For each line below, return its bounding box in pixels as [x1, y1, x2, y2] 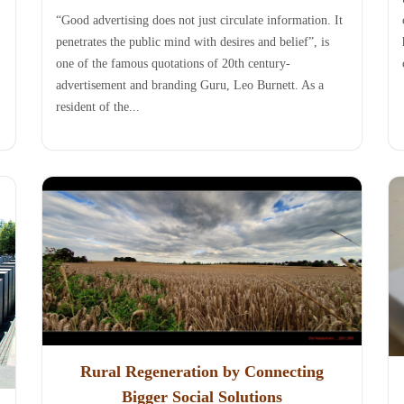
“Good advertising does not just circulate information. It [56, 13, 344, 27]
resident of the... [56, 99, 141, 114]
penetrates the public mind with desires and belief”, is [56, 34, 330, 49]
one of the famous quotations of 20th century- [56, 56, 291, 70]
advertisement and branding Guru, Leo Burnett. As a [56, 78, 325, 92]
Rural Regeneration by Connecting [79, 363, 324, 381]
